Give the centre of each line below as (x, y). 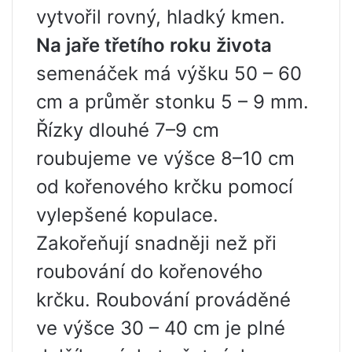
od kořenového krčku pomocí (165, 187)
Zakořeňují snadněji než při (156, 244)
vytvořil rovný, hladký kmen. (161, 17)
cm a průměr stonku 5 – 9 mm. (172, 102)
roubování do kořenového (149, 272)
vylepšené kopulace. (127, 215)
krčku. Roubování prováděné (163, 300)
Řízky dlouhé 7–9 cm (128, 130)
